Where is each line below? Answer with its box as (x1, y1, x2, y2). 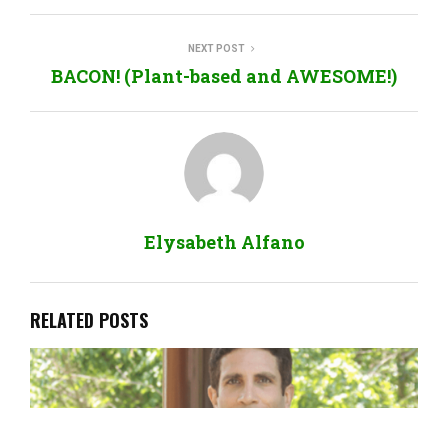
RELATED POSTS (30, 306, 148, 333)
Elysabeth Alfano (143, 229, 305, 254)
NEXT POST (187, 42, 245, 54)
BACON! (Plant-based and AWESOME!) (51, 63, 397, 88)
